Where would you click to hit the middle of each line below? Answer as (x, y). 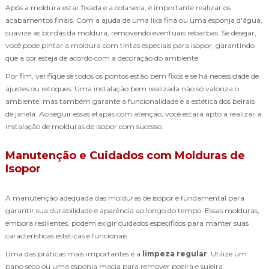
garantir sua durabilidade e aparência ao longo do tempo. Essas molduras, (132, 210)
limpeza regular (175, 253)
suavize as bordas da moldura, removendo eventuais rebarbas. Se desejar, (131, 32)
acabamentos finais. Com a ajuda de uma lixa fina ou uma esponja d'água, (134, 20)
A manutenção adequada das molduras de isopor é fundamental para (125, 198)
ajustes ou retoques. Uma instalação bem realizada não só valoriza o (122, 88)
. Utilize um (227, 253)
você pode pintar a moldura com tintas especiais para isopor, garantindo (130, 45)
